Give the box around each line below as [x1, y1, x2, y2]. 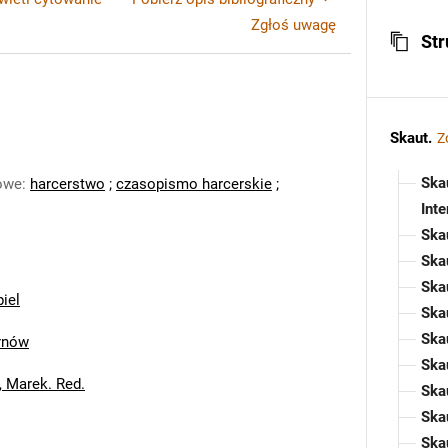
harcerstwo [30, 175, 105, 193]
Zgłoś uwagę [251, 16, 336, 34]
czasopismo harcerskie [116, 175, 272, 193]
